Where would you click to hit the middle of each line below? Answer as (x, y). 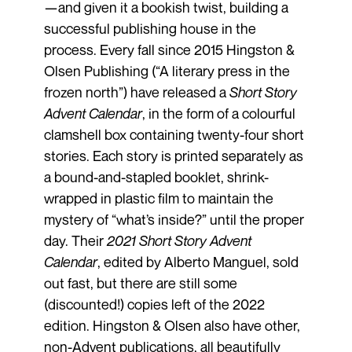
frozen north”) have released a (136, 92)
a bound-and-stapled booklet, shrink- (156, 177)
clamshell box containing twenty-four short (174, 135)
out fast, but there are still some (140, 283)
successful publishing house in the (150, 29)
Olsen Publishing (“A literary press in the (167, 71)
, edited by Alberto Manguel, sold (198, 262)
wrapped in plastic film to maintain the (158, 198)
